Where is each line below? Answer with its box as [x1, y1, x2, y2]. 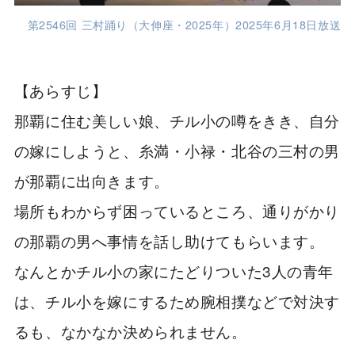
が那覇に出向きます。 [13, 169, 170, 191]
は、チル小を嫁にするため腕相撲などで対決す [13, 289, 340, 311]
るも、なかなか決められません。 [13, 319, 247, 342]
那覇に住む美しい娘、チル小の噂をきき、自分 [13, 109, 340, 131]
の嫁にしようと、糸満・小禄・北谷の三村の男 [13, 139, 340, 161]
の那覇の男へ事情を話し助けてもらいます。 [13, 229, 325, 251]
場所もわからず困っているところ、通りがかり [13, 199, 340, 221]
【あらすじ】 [13, 78, 108, 101]
